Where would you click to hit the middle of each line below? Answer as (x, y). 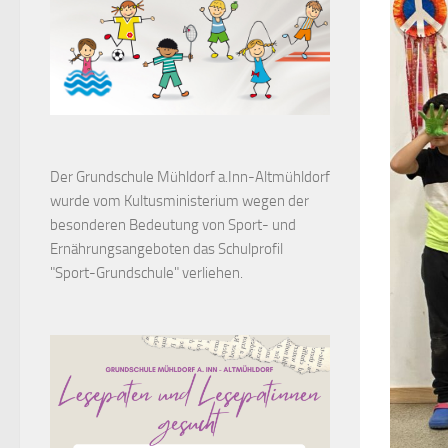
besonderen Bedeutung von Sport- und (173, 224)
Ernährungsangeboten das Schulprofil (166, 248)
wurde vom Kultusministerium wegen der (179, 200)
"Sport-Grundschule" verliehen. (146, 272)
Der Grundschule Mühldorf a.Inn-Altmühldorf (190, 176)
